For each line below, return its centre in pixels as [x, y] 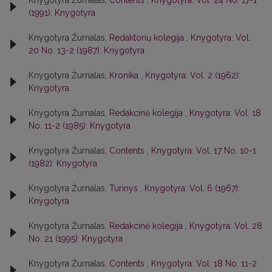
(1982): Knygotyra [63, 163]
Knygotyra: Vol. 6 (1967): [192, 188]
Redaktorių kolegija [148, 38]
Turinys [125, 188]
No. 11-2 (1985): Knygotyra [80, 126]
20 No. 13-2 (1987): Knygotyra [87, 50]
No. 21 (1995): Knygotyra [76, 239]
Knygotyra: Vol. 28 [226, 226]
